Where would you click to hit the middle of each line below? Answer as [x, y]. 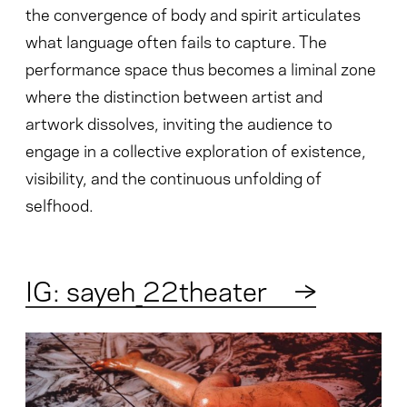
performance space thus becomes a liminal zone [201, 67]
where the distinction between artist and [174, 94]
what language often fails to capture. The [176, 40]
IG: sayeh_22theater [146, 288]
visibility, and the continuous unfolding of [174, 176]
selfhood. [60, 203]
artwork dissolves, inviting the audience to [179, 122]
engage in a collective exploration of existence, [196, 149]
